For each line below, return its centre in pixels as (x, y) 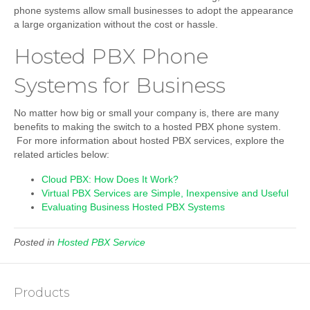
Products (42, 293)
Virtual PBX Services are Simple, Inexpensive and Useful (165, 193)
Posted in (36, 243)
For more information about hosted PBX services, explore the (149, 141)
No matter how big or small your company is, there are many (146, 113)
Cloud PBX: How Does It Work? (110, 180)
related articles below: (62, 155)
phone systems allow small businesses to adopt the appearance (154, 11)
